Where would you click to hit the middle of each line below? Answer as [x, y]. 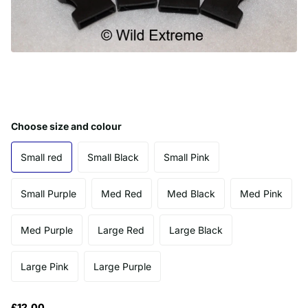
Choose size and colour [66, 126]
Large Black [196, 230]
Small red [42, 157]
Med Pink [261, 193]
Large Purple [122, 266]
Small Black [113, 157]
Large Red [121, 230]
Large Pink [45, 266]
